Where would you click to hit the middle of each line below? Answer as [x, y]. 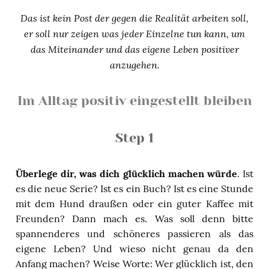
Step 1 [134, 138]
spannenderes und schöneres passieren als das [134, 233]
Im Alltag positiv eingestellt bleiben [134, 100]
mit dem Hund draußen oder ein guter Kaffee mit [134, 203]
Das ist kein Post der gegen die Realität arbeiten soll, [134, 17]
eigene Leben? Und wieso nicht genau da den [134, 248]
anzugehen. [134, 64]
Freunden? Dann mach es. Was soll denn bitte [134, 218]
